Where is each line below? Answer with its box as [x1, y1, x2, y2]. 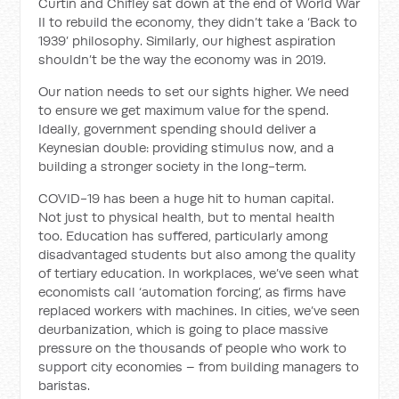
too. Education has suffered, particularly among [38, 227, 329, 244]
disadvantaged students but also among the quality [38, 246, 356, 263]
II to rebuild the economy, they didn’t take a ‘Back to [38, 13, 358, 30]
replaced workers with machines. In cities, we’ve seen [38, 302, 361, 319]
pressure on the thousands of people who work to [38, 339, 347, 356]
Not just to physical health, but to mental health [38, 208, 336, 225]
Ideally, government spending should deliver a [38, 120, 317, 137]
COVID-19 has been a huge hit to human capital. [38, 190, 335, 207]
